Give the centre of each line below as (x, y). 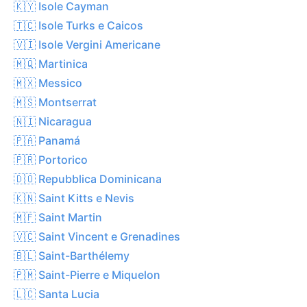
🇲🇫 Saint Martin (58, 217)
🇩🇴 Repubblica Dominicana (88, 179)
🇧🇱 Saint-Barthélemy (72, 255)
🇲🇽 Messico (48, 83)
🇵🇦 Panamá (47, 140)
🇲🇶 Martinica (51, 63)
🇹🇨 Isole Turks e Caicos (78, 25)
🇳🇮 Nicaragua (53, 121)
